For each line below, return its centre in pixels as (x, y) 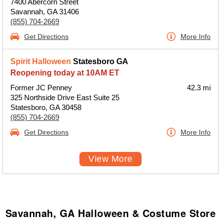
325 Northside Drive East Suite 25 (65, 97)
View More (110, 159)
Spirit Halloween (41, 61)
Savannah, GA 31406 (45, 12)
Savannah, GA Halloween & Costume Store (110, 213)
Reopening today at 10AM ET (65, 73)
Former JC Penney (41, 88)
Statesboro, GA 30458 (46, 107)
